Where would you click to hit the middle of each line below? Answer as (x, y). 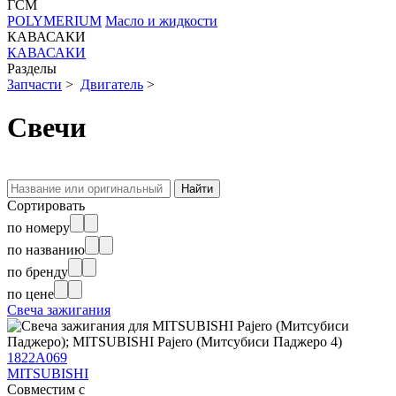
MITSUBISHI (48, 373)
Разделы (32, 69)
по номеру (38, 227)
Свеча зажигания (59, 309)
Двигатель (112, 84)
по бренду (38, 271)
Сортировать (46, 205)
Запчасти (34, 84)
